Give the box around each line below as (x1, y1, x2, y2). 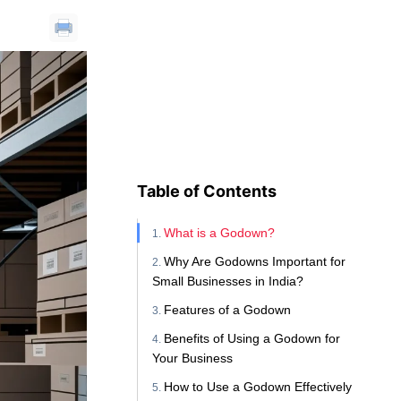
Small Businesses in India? (152, 274, 304, 289)
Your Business (152, 351, 234, 366)
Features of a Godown (164, 303, 292, 318)
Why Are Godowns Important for (164, 254, 346, 269)
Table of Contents (137, 182, 277, 201)
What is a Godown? (164, 226, 276, 241)
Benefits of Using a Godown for (164, 331, 341, 346)
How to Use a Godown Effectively (164, 380, 353, 395)
